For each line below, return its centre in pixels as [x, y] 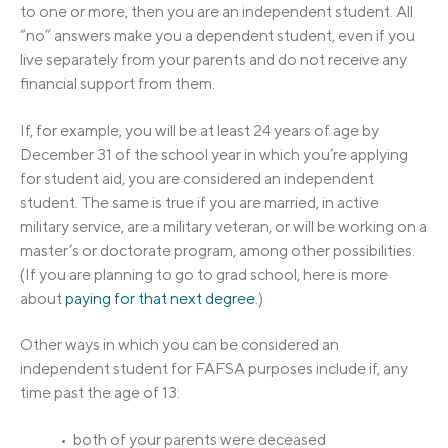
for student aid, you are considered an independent [197, 178]
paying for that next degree [160, 298]
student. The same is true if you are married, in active [199, 202]
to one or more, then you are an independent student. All [216, 12]
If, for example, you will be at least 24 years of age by [199, 130]
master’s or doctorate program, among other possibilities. [217, 250]
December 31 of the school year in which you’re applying [214, 154]
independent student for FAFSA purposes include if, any [214, 369]
